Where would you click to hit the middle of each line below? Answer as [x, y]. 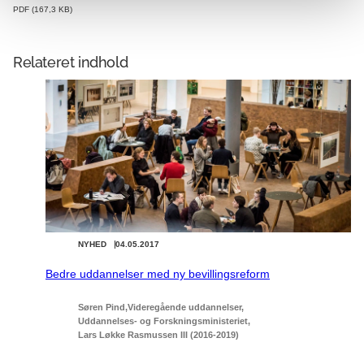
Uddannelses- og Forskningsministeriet [163, 321]
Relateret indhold [71, 62]
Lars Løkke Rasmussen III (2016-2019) [158, 334]
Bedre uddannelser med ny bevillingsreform [158, 273]
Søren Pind [102, 307]
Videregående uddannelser [184, 307]
